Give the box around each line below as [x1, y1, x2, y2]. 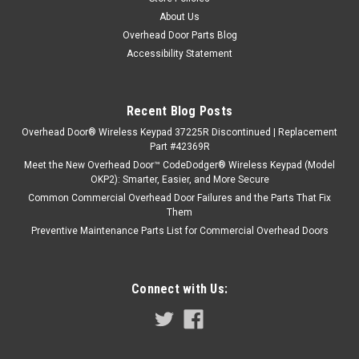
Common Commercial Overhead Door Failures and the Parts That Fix [28, 192, 331, 204]
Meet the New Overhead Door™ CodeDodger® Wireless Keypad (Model [24, 159, 335, 171]
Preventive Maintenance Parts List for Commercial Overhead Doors [30, 225, 329, 236]
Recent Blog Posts [126, 103, 233, 119]
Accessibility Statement [127, 48, 232, 59]
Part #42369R [149, 141, 210, 152]
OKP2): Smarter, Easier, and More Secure [90, 174, 269, 185]
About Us [159, 11, 200, 22]
